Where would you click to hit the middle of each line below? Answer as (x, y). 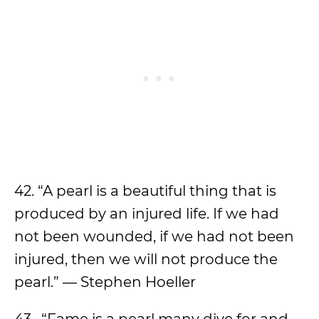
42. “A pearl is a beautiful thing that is (145, 191)
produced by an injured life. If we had (147, 214)
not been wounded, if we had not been (154, 236)
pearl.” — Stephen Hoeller (105, 282)
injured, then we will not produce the (146, 259)
